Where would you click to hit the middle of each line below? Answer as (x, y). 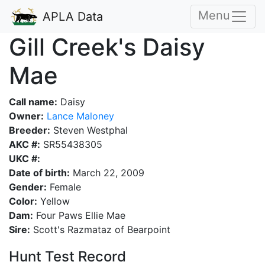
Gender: (28, 187)
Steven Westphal (89, 130)
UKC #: (25, 159)
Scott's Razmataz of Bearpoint (100, 230)
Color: (23, 201)
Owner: (26, 116)
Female (64, 187)
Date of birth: (39, 173)
